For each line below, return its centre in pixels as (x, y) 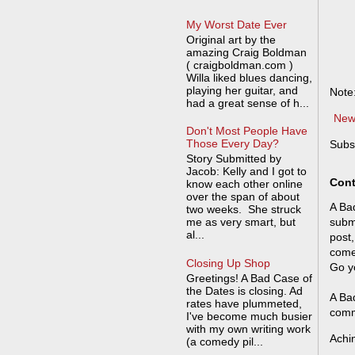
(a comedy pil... (224, 341)
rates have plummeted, (244, 303)
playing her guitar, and (242, 90)
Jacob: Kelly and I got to (246, 172)
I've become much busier (249, 316)
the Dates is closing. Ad (244, 290)
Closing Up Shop (228, 263)
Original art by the (231, 39)
